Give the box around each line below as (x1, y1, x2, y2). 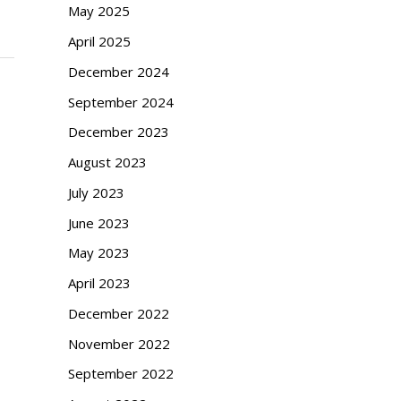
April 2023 (68, 274, 131, 293)
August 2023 (68, 153, 147, 172)
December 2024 (68, 62, 169, 81)
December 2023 (68, 123, 169, 141)
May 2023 (68, 243, 130, 262)
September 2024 (68, 92, 174, 111)
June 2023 (68, 213, 130, 232)
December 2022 (68, 303, 169, 322)
